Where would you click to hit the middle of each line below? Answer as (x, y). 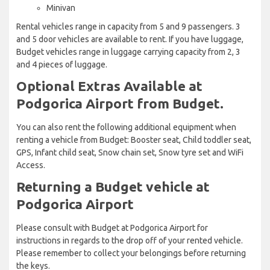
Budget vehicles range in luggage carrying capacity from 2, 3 (128, 52)
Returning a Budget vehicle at (113, 186)
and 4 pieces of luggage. (62, 64)
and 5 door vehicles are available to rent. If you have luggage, (130, 39)
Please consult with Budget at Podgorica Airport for (112, 228)
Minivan (61, 8)
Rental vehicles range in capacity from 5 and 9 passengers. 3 (128, 26)
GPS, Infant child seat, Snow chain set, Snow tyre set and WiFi (130, 152)
